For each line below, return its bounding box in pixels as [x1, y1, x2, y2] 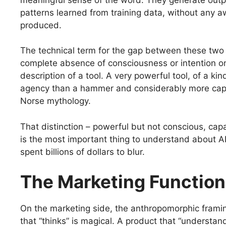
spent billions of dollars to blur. [20, 146, 145, 157]
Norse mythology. [20, 96, 91, 106]
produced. [20, 20, 62, 30]
